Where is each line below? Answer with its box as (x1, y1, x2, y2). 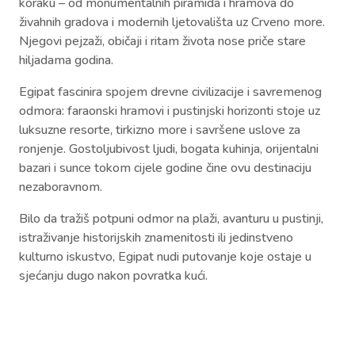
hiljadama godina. (19, 51, 113, 69)
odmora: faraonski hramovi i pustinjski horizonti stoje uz (19, 101, 320, 120)
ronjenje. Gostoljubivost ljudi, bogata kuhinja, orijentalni (19, 139, 319, 158)
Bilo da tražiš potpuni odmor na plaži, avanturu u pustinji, (19, 209, 323, 227)
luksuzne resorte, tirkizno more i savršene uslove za (19, 120, 300, 139)
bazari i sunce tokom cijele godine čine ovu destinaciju (19, 158, 311, 177)
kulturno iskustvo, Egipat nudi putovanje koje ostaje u (19, 247, 311, 265)
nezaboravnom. (19, 177, 102, 196)
